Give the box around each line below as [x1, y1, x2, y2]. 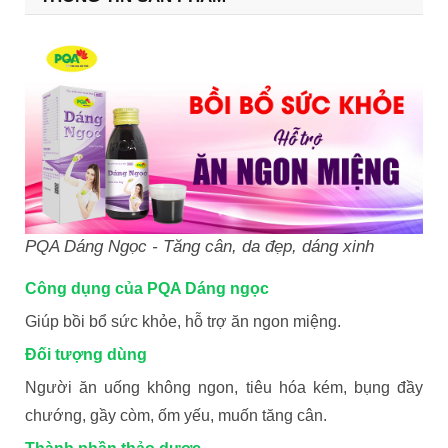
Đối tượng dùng [25, 345, 151, 363]
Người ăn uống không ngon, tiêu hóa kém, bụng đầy [25, 378, 423, 396]
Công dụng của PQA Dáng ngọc [25, 279, 273, 297]
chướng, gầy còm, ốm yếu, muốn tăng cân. [25, 406, 327, 424]
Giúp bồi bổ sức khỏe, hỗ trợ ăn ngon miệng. [25, 312, 341, 330]
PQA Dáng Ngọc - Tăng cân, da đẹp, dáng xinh [25, 236, 374, 256]
